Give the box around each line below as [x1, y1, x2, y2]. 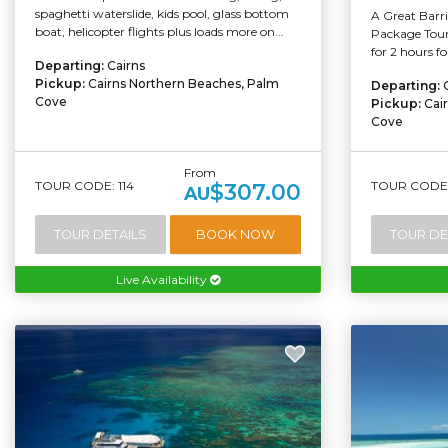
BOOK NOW [196, 227, 275, 243]
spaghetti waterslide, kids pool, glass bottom [35, 6, 289, 22]
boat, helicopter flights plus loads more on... [35, 24, 284, 40]
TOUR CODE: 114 [35, 177, 134, 193]
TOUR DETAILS [54, 227, 147, 243]
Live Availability [116, 272, 210, 288]
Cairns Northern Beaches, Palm [88, 76, 279, 92]
